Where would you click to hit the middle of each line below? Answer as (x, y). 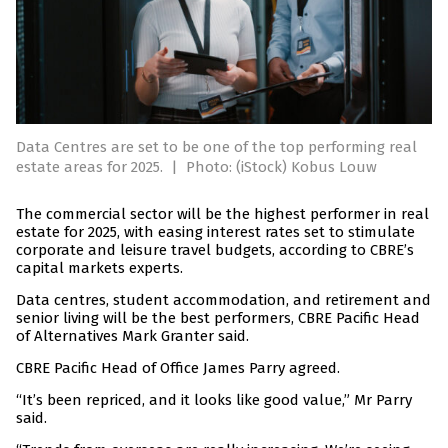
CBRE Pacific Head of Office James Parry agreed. (178, 368)
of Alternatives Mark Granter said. (132, 336)
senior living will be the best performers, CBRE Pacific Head (218, 318)
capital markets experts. (99, 268)
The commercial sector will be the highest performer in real (222, 214)
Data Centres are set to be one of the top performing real (216, 147)
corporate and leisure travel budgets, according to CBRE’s (215, 250)
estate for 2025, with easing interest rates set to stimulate (215, 232)
